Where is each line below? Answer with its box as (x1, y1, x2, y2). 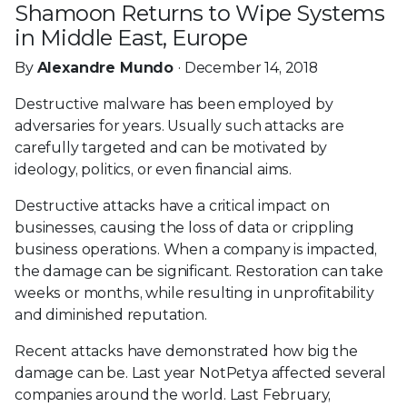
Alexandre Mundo (36, 58, 178, 76)
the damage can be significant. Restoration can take (15, 262, 383, 280)
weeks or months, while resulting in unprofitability (15, 283, 374, 302)
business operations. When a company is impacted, (15, 240, 378, 258)
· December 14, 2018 (177, 58, 318, 76)
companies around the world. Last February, (15, 385, 332, 403)
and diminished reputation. (15, 305, 207, 323)
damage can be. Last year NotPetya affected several (15, 363, 386, 382)
